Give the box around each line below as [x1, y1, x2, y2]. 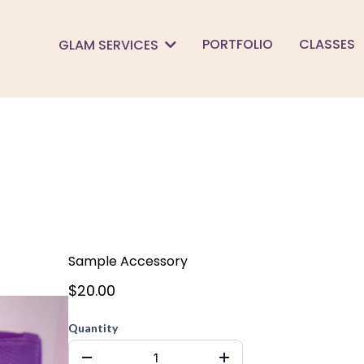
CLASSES [298, 35, 355, 54]
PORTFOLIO [201, 35, 273, 54]
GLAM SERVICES [58, 35, 162, 54]
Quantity [68, 321, 118, 335]
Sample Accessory [68, 252, 188, 271]
